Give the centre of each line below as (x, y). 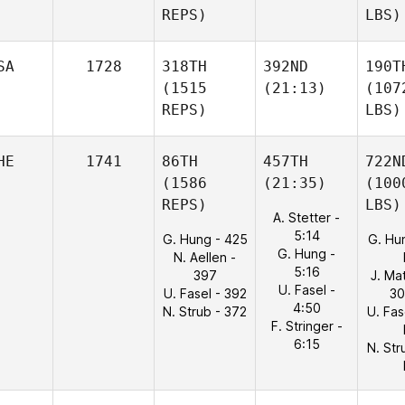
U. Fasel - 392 (205, 293)
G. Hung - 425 (205, 239)
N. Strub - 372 (205, 311)
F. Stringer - (306, 326)
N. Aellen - (205, 257)
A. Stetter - (306, 217)
